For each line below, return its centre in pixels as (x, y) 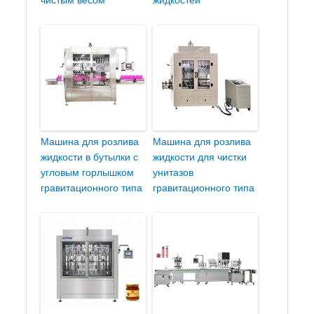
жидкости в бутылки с (90, 157)
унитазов (173, 173)
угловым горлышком (88, 173)
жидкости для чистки (200, 157)
